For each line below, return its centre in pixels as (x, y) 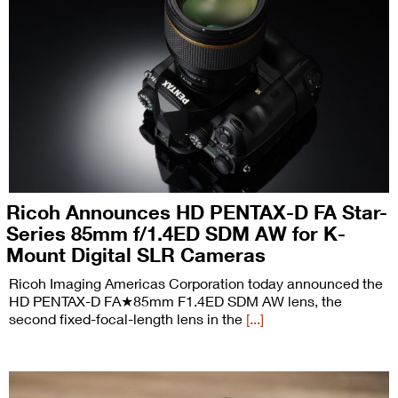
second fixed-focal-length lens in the (127, 318)
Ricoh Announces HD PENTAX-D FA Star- (197, 211)
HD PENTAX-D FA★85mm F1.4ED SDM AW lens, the (175, 300)
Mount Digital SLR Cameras (136, 254)
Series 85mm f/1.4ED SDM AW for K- (176, 233)
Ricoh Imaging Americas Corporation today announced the (196, 283)
